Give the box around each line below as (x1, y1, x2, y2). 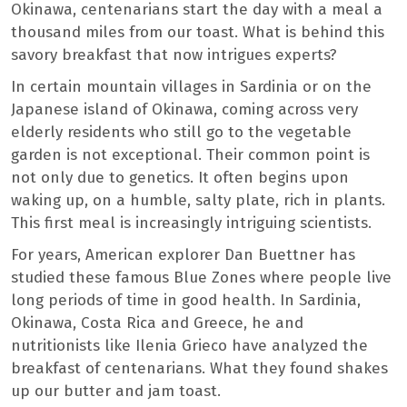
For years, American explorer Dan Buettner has (11, 244, 355, 264)
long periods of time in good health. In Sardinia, (11, 290, 361, 310)
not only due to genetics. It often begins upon (11, 167, 349, 187)
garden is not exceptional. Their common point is (11, 144, 370, 164)
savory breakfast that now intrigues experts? (11, 45, 337, 65)
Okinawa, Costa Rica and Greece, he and (11, 313, 303, 333)
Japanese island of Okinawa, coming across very (11, 99, 358, 119)
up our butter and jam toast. (11, 381, 221, 401)
